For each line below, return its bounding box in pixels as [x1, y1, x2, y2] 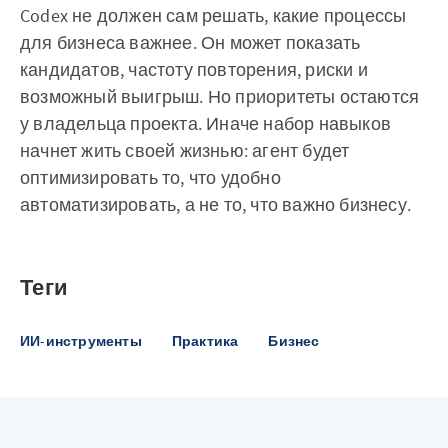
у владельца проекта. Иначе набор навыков [20, 112, 391, 136]
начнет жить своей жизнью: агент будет [20, 139, 350, 163]
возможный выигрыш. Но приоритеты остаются [20, 85, 420, 109]
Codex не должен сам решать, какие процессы [20, 4, 407, 28]
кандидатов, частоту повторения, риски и [20, 58, 368, 82]
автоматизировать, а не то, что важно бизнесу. [20, 193, 411, 217]
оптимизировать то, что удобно [20, 166, 281, 190]
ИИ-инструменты [20, 332, 142, 351]
